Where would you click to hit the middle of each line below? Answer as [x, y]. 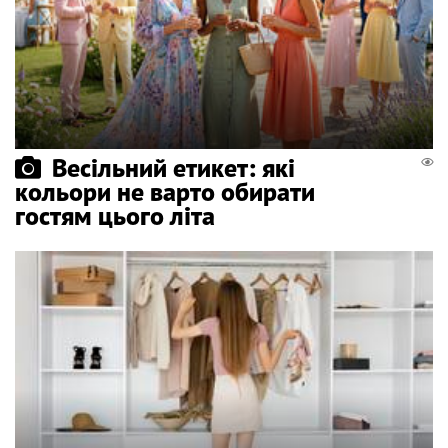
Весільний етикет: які [173, 168]
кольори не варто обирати [165, 192]
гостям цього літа [115, 216]
